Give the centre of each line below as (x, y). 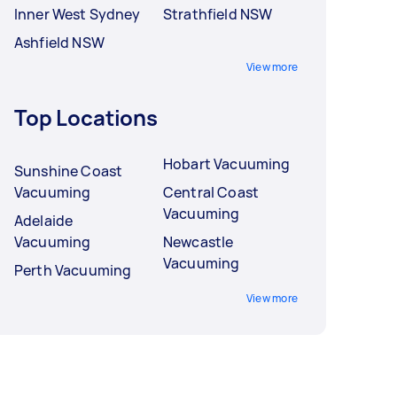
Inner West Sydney (78, 15)
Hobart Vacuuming (227, 164)
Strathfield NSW (218, 15)
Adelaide (44, 221)
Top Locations (86, 118)
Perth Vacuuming (73, 271)
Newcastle (198, 242)
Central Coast (211, 193)
